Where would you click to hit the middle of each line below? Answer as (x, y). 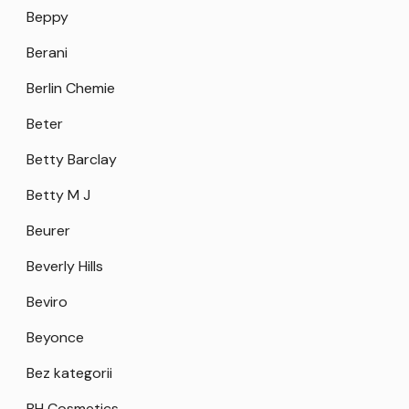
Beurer (48, 231)
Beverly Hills (65, 267)
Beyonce (55, 338)
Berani (47, 53)
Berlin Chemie (71, 89)
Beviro (47, 302)
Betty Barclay (72, 160)
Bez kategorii (69, 373)
